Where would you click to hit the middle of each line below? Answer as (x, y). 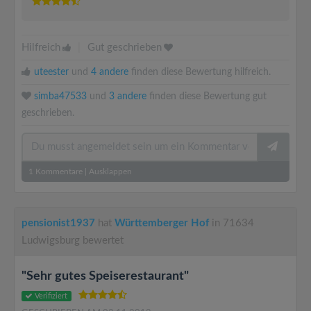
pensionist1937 (58, 223)
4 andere (110, 72)
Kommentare (58, 171)
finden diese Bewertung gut (207, 96)
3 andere (128, 96)
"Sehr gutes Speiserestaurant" (105, 276)
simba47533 (60, 96)
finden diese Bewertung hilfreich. (200, 72)
